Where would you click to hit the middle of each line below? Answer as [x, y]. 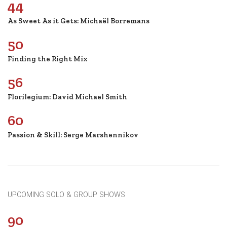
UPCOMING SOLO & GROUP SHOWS [66, 195]
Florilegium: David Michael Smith [67, 97]
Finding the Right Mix [48, 59]
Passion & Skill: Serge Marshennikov [73, 135]
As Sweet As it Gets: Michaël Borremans [79, 21]
